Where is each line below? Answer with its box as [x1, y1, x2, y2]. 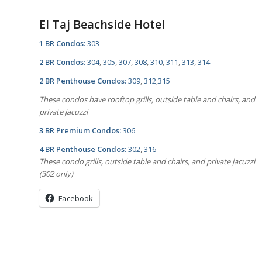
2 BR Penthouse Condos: [39, 75, 126, 86]
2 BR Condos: [39, 56, 85, 67]
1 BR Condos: [39, 37, 85, 49]
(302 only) [39, 168, 73, 179]
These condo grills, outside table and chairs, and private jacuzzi [39, 156, 255, 167]
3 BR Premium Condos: [39, 125, 121, 136]
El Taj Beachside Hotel [39, 16, 165, 32]
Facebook [58, 192, 93, 204]
